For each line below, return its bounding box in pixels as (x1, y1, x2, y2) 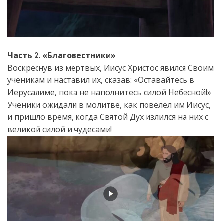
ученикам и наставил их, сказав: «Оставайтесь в (7, 74, 194, 85)
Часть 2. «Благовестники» (7, 49, 116, 61)
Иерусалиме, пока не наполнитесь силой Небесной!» (7, 86, 211, 98)
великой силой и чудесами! (7, 123, 112, 135)
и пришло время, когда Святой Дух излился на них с (7, 111, 208, 122)
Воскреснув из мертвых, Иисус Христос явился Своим (7, 62, 214, 73)
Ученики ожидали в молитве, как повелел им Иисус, (7, 99, 211, 110)
